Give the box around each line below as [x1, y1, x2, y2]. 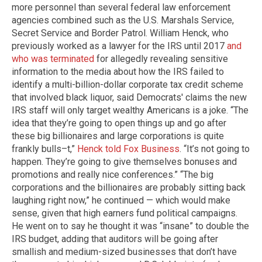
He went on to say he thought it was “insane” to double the [12, 220, 249, 232]
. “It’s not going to [180, 143, 250, 154]
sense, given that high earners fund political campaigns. [12, 207, 237, 219]
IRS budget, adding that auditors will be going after [12, 233, 218, 244]
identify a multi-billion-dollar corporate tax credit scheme [12, 78, 243, 90]
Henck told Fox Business [77, 143, 180, 154]
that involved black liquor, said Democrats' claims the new [12, 91, 247, 103]
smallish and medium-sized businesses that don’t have [12, 246, 237, 257]
